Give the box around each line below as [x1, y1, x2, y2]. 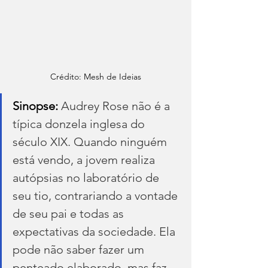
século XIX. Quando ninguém [13, 134, 170, 149]
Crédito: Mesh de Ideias [50, 71, 141, 82]
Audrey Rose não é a [61, 98, 173, 113]
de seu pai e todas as [13, 206, 127, 221]
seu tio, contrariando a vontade [13, 188, 181, 203]
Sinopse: [13, 98, 61, 113]
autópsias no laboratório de [13, 170, 162, 185]
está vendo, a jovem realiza [13, 152, 158, 167]
